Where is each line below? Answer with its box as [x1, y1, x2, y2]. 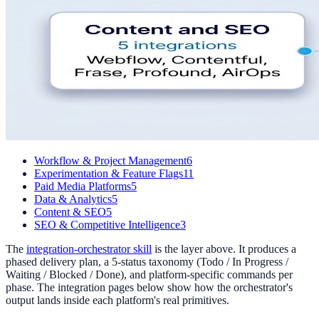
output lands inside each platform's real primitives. [6, 293, 229, 306]
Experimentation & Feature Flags [34, 167, 183, 179]
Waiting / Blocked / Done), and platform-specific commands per [6, 268, 293, 281]
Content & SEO [34, 205, 106, 218]
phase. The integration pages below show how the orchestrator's [6, 281, 293, 293]
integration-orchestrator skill [26, 242, 152, 255]
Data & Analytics [34, 192, 112, 205]
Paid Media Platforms [34, 179, 131, 192]
